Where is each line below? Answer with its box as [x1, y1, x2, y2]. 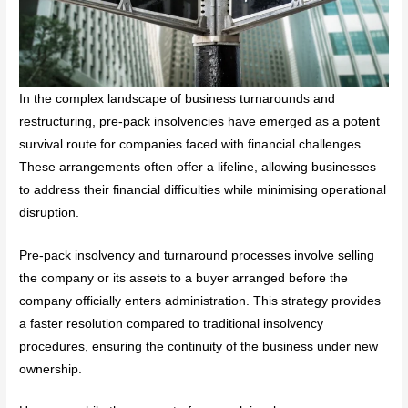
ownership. [19, 362, 83, 376]
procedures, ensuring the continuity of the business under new [19, 339, 379, 353]
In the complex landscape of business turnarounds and [19, 91, 336, 106]
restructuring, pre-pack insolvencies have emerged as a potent [19, 114, 381, 128]
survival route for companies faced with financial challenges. [19, 137, 365, 151]
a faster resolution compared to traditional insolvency [19, 316, 324, 331]
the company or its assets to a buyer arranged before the [19, 270, 349, 285]
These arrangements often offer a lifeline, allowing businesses [19, 159, 377, 174]
